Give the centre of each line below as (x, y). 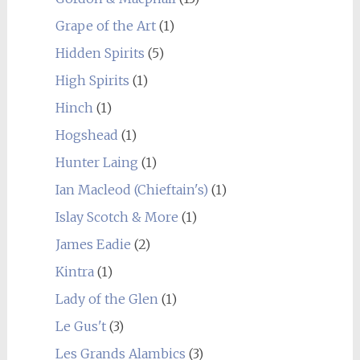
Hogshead (86, 135)
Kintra (74, 272)
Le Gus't (80, 326)
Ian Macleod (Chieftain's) (131, 190)
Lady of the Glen (106, 299)
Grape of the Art (105, 26)
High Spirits (92, 80)
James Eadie (93, 244)
